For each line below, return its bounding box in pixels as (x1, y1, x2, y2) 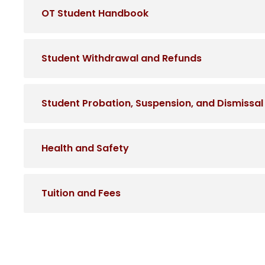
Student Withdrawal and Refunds (41, 51, 202, 66)
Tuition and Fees (41, 186, 121, 201)
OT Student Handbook (41, 7, 148, 21)
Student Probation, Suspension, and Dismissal (41, 96, 263, 111)
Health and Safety (41, 141, 129, 156)
